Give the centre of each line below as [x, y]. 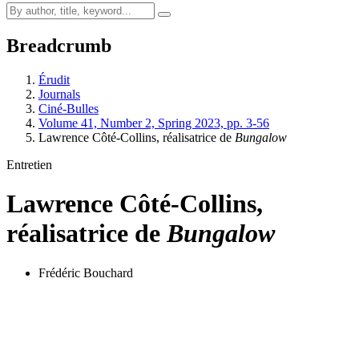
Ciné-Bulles [69, 108]
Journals [59, 94]
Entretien [29, 164]
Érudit [54, 79]
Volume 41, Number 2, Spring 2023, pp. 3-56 [154, 123]
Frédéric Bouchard [86, 272]
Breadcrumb [59, 45]
